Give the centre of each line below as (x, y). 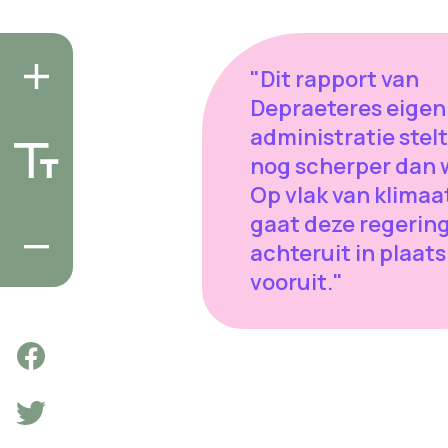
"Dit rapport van (334, 79)
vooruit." (298, 282)
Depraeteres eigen (347, 108)
